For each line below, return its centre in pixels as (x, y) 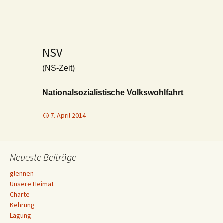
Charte (20, 194)
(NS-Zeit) (58, 68)
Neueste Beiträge (43, 157)
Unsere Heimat (32, 184)
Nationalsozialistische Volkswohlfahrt (113, 92)
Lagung (21, 215)
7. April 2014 (68, 115)
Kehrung (22, 205)
